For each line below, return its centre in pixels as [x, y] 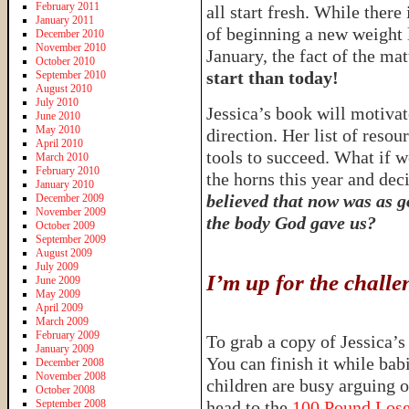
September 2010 [71, 74]
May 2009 [58, 294]
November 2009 [71, 211]
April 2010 [59, 143]
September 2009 [71, 239]
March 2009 [62, 321]
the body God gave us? [291, 223]
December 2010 [70, 33]
